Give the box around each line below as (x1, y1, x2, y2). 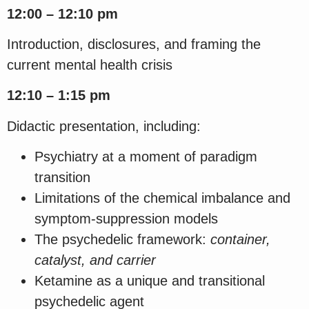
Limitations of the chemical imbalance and (34, 190, 290, 206)
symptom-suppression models (34, 211, 218, 227)
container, (210, 232, 270, 248)
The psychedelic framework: (34, 232, 210, 248)
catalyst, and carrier (34, 252, 156, 268)
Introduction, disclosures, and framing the (7, 36, 261, 52)
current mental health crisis (7, 57, 172, 72)
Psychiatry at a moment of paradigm (34, 149, 257, 165)
